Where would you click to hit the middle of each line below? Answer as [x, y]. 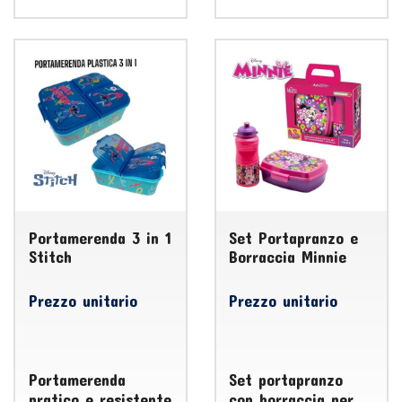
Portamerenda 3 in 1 [100, 237]
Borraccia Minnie [288, 256]
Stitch [50, 256]
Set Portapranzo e [294, 237]
